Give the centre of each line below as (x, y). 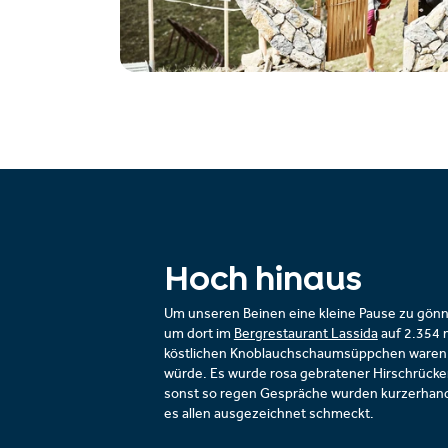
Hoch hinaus (262, 278)
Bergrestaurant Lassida (305, 335)
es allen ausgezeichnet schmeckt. (268, 415)
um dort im (198, 335)
